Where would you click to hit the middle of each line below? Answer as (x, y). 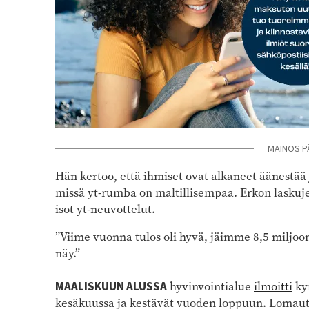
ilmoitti (273, 286)
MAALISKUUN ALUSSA (111, 287)
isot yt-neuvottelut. (105, 209)
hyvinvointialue (210, 286)
